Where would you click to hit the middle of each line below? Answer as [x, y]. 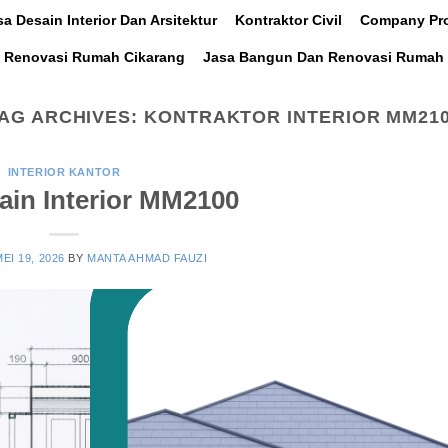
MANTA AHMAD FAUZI [147, 257]
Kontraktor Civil [288, 19]
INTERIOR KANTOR [64, 172]
